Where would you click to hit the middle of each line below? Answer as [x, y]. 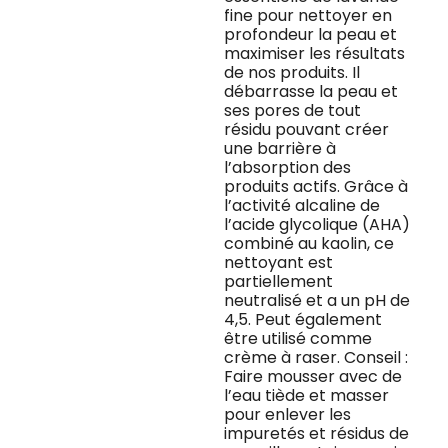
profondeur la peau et [310, 35]
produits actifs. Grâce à [316, 187]
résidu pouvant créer [306, 130]
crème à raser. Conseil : [316, 358]
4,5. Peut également [303, 320]
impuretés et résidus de [316, 434]
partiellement [278, 282]
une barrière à [280, 149]
